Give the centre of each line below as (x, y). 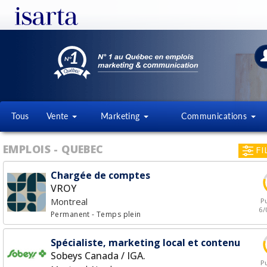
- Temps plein (117, 214)
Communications (215, 116)
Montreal (69, 201)
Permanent (72, 214)
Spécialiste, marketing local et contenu (145, 243)
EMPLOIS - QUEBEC (53, 149)
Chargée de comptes (100, 175)
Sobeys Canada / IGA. (98, 256)
